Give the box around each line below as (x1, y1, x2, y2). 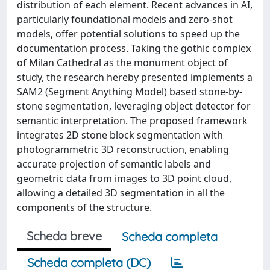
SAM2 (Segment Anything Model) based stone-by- (17, 85, 242, 98)
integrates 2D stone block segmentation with (17, 128, 223, 142)
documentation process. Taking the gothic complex (17, 42, 251, 55)
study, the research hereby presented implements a (17, 71, 253, 84)
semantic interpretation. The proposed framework (17, 114, 248, 127)
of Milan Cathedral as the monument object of (17, 56, 228, 69)
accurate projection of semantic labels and (17, 157, 211, 171)
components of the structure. (17, 201, 152, 214)
